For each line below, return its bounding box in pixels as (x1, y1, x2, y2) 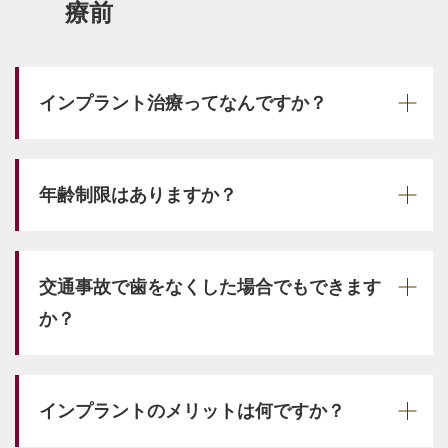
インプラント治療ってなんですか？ (39, 92, 327, 113)
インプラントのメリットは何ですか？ (39, 400, 345, 421)
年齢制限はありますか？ (39, 184, 237, 205)
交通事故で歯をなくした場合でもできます (39, 276, 381, 297)
